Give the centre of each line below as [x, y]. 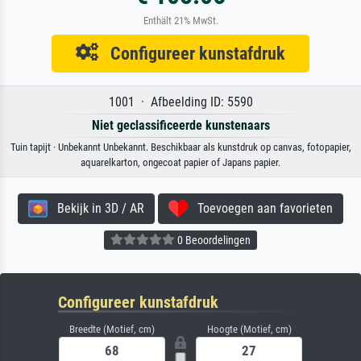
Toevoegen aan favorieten [260, 208]
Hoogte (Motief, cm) [249, 329]
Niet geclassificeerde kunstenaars [180, 125]
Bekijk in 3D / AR [96, 208]
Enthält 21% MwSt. [180, 20]
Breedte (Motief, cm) [112, 329]
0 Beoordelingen [213, 241]
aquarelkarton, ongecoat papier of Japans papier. [180, 162]
